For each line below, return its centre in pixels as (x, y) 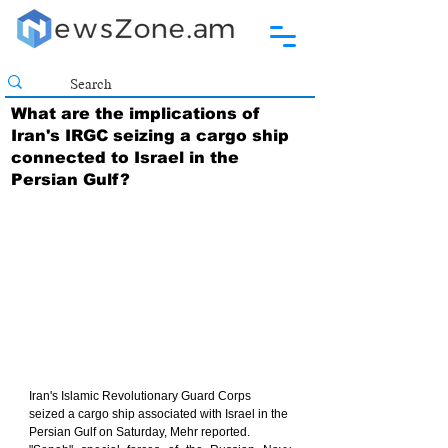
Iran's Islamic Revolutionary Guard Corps (141, 396)
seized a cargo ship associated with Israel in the (160, 414)
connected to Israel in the (125, 157)
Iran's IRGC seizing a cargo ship (150, 135)
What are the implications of (135, 113)
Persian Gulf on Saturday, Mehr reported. (139, 432)
